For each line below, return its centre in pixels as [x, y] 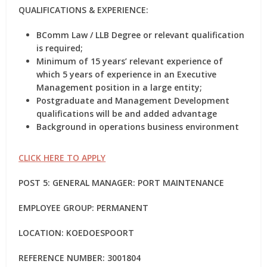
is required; [60, 48]
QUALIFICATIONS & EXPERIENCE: [84, 10]
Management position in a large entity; [119, 87]
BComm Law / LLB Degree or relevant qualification [141, 35]
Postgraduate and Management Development [133, 100]
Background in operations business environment [138, 127]
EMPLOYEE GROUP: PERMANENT [84, 208]
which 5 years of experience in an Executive [127, 74]
